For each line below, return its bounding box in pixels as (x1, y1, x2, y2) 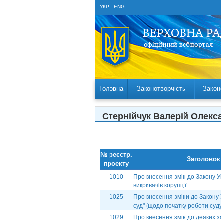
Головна (99, 85, 123, 92)
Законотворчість (137, 85, 185, 92)
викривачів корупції (133, 182, 186, 189)
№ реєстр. (100, 151, 132, 158)
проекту (104, 160, 129, 167)
